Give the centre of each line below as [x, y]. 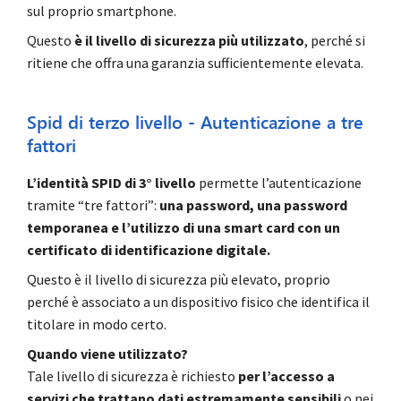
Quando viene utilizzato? [107, 354]
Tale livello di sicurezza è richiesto [132, 376]
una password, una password [253, 205]
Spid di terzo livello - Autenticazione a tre [195, 123]
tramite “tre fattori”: [93, 205]
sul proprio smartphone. [102, 11]
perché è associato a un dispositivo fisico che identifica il [198, 302]
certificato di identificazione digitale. [149, 250]
